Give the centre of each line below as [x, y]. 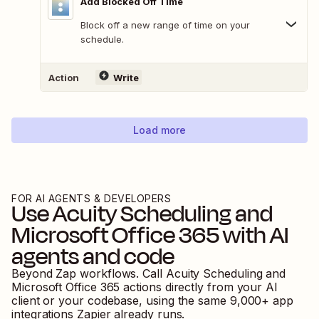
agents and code [93, 257]
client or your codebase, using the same [119, 301]
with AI [254, 235]
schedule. [102, 40]
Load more [159, 130]
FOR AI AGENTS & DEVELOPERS [91, 199]
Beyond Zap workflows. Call [89, 274]
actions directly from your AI [201, 287]
